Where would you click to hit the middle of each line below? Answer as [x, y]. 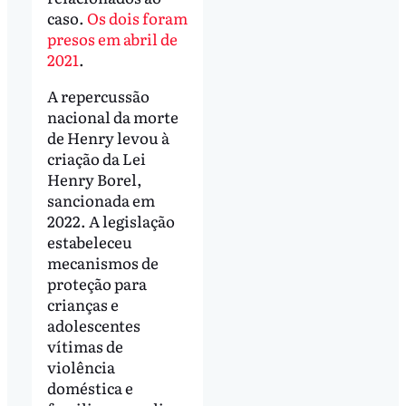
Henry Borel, [94, 179]
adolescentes [93, 324]
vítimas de [85, 345]
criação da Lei [96, 158]
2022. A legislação [111, 220]
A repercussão [98, 95]
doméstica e [90, 387]
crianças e [82, 304]
